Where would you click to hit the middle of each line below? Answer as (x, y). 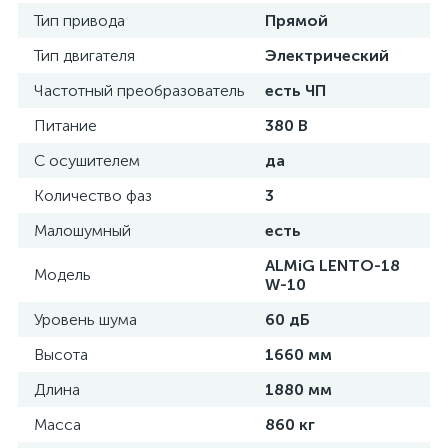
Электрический (327, 55)
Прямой (296, 20)
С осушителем (87, 160)
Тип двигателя (84, 55)
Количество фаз (93, 195)
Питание (65, 125)
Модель (62, 274)
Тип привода (79, 20)
